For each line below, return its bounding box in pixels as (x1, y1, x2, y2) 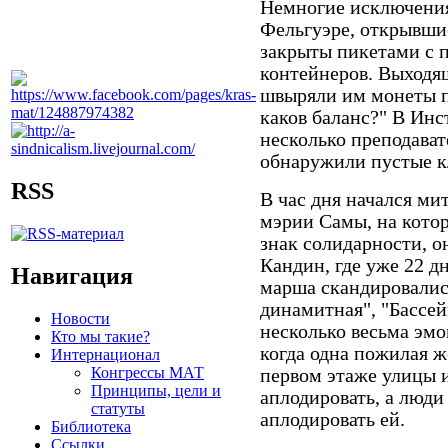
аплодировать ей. (260, 408, 420, 430)
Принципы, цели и (91, 381, 221, 399)
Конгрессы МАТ (91, 363, 204, 381)
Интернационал (51, 345, 160, 363)
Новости (51, 309, 110, 327)
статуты (91, 399, 145, 417)
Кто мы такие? (51, 327, 150, 345)
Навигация (11, 262, 133, 289)
